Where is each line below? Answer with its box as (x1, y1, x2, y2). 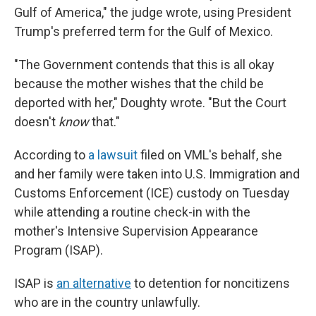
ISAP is (14, 276, 56, 291)
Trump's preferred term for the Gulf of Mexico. (14, 24, 273, 39)
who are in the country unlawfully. (14, 295, 200, 310)
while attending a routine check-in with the (14, 205, 250, 219)
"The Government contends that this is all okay (14, 57, 274, 72)
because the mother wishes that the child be (14, 76, 264, 91)
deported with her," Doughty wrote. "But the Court (14, 95, 286, 110)
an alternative (56, 276, 131, 291)
